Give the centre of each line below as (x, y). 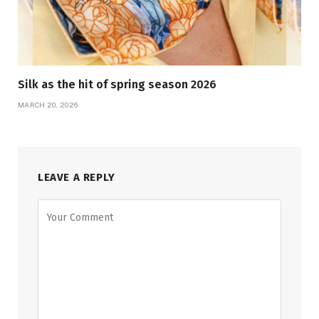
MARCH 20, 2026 (48, 104)
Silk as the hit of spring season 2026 (117, 84)
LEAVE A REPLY (77, 177)
